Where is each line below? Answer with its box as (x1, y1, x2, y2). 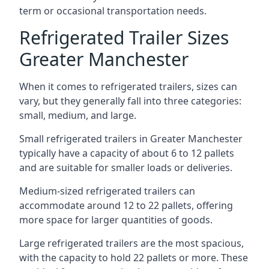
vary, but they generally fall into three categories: (19, 94, 241, 107)
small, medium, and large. (19, 109, 136, 122)
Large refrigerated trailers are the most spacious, (19, 237, 244, 250)
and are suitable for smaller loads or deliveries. (19, 161, 232, 174)
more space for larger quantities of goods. (19, 213, 213, 226)
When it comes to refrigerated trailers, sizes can (19, 80, 237, 93)
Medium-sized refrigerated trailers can (19, 184, 195, 198)
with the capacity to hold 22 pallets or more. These (19, 251, 248, 264)
